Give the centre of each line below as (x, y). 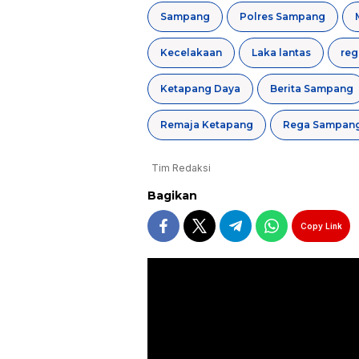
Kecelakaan (191, 53)
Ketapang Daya (200, 89)
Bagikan (172, 196)
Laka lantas (281, 53)
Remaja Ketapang (207, 125)
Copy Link (321, 226)
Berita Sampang (312, 89)
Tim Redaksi (181, 168)
